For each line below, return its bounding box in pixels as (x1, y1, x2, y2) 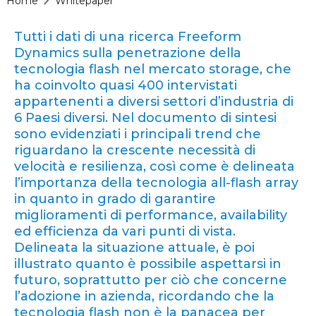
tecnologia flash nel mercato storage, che (13, 61, 291, 78)
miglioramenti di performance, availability (13, 207, 287, 224)
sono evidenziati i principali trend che (13, 126, 261, 142)
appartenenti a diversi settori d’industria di (13, 94, 293, 110)
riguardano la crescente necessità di (13, 142, 255, 159)
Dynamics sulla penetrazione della (13, 45, 241, 61)
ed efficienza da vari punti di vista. (13, 224, 236, 240)
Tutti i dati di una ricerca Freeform (13, 29, 241, 45)
